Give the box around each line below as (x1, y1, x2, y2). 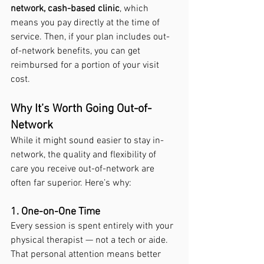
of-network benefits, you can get (11, 45, 143, 57)
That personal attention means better (11, 249, 163, 260)
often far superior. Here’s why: (11, 177, 131, 189)
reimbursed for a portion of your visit (11, 60, 161, 71)
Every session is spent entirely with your (11, 220, 176, 232)
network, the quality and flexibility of (11, 149, 159, 161)
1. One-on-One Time (11, 206, 100, 218)
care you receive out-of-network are (11, 163, 157, 175)
